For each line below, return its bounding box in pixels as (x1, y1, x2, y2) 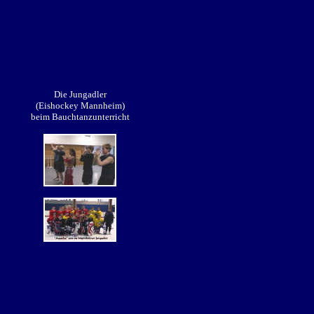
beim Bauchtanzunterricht (30, 111, 130, 122)
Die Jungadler (53, 89, 107, 100)
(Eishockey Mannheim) (35, 100, 125, 111)
